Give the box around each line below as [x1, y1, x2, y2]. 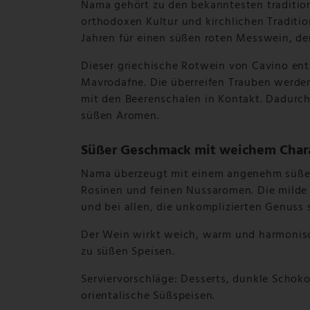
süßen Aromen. [81, 107, 160, 125]
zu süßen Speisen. [81, 242, 175, 261]
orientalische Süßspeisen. [81, 286, 216, 305]
